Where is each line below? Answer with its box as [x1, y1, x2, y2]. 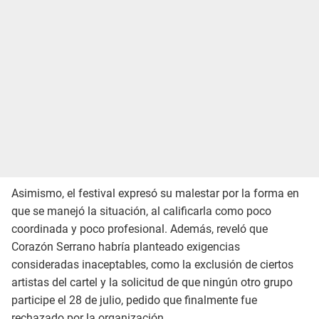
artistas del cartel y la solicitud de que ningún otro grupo [11, 275, 293, 289]
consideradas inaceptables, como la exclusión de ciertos [11, 257, 293, 271]
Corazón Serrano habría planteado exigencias [11, 239, 240, 253]
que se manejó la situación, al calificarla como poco [11, 204, 271, 218]
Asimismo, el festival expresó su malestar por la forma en [11, 186, 299, 200]
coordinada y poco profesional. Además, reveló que [11, 221, 268, 236]
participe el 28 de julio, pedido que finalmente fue [11, 293, 257, 307]
